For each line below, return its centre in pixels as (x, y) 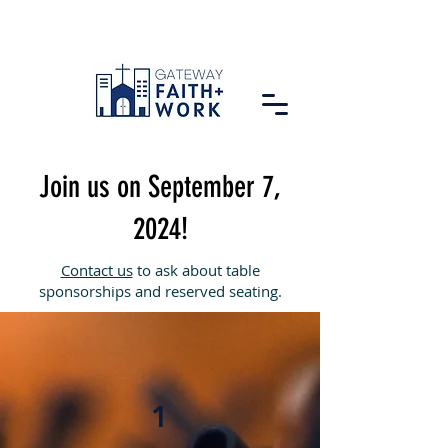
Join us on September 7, (160, 187)
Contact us (96, 270)
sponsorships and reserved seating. (160, 291)
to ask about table (196, 270)
